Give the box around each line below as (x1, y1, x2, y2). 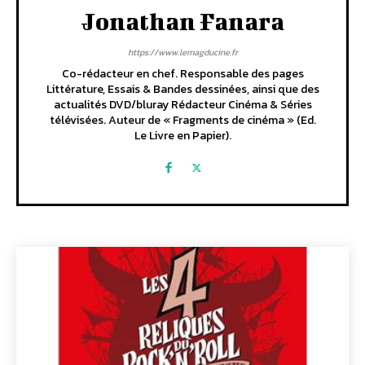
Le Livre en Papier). (134, 126, 231, 144)
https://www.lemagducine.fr (127, 45, 238, 59)
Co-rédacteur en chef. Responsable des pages (61, 64, 304, 82)
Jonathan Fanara (81, 7, 284, 35)
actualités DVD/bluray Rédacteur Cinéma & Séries (53, 95, 312, 113)
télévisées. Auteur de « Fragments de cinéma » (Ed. (49, 111, 316, 129)
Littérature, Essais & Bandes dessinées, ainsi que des (46, 80, 319, 98)
